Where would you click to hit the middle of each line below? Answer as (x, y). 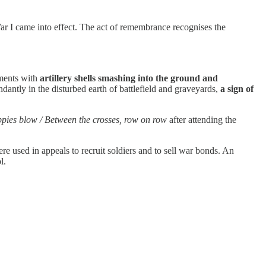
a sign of (237, 88)
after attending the (203, 119)
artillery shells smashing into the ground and (129, 78)
